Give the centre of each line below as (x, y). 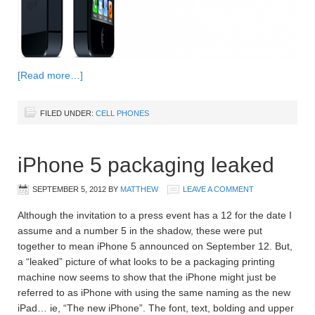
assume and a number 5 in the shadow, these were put (140, 230)
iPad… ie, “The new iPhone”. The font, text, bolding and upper (156, 308)
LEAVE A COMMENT (218, 189)
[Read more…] (50, 75)
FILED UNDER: (68, 113)
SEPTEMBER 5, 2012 (69, 189)
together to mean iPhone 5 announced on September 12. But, (155, 246)
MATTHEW (139, 189)
